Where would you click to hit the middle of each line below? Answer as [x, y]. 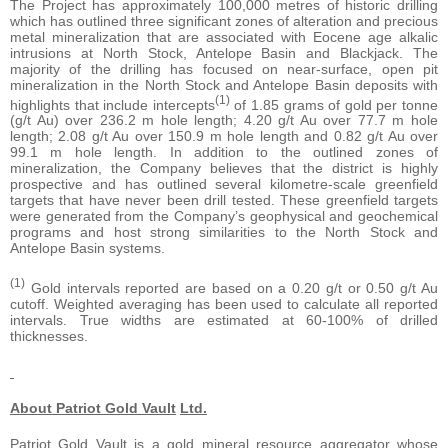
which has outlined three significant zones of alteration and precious [224, 20]
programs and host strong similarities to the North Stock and [224, 232]
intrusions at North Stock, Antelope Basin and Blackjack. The [224, 52]
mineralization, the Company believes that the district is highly [224, 168]
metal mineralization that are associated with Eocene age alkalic [224, 36]
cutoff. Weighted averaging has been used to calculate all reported [224, 303]
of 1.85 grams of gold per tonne [334, 104]
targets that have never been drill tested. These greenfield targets [224, 200]
